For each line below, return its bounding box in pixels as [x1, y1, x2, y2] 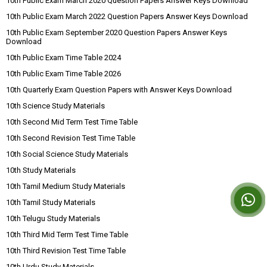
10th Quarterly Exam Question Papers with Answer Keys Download [6, 85, 232, 94]
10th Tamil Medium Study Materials [6, 181, 125, 191]
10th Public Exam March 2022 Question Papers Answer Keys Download [6, 11, 248, 21]
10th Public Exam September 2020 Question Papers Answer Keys [6, 27, 227, 37]
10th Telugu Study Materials [6, 213, 100, 223]
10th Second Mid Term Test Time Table [6, 117, 138, 126]
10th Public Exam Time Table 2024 [6, 52, 121, 62]
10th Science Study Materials [6, 101, 105, 110]
